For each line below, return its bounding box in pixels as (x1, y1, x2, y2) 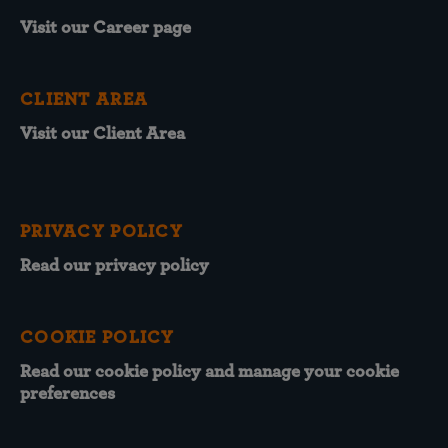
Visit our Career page (20, 19, 191, 37)
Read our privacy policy (20, 257, 209, 275)
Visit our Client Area (20, 125, 185, 143)
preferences (20, 385, 115, 403)
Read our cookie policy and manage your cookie (20, 363, 399, 381)
